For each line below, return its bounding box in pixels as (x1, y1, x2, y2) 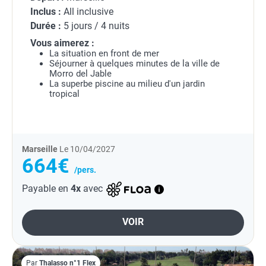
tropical (49, 88, 80, 100)
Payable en (22, 183, 71, 195)
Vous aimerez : (30, 37, 94, 49)
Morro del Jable (49, 68, 112, 80)
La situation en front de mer (49, 48, 159, 59)
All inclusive (61, 6, 113, 18)
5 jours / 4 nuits (61, 20, 129, 32)
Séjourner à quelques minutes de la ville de (49, 58, 220, 69)
